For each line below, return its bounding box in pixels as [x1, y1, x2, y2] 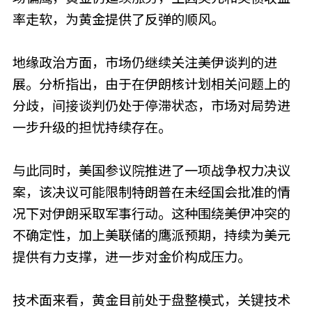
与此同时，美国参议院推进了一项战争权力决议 [12, 162, 290, 179]
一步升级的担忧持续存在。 [12, 118, 171, 136]
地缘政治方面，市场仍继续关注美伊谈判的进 [12, 54, 277, 71]
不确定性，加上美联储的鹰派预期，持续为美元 [12, 226, 290, 244]
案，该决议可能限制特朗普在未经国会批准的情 [12, 183, 290, 201]
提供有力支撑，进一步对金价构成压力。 [12, 248, 251, 265]
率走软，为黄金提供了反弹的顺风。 [12, 10, 224, 28]
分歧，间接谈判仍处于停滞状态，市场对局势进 [12, 97, 290, 114]
